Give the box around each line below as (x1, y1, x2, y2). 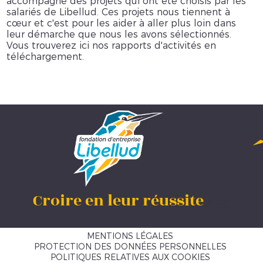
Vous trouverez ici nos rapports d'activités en (6, 40, 217, 52)
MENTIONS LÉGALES (87, 230, 173, 241)
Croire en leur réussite (33, 188, 204, 213)
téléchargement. (6, 51, 85, 63)
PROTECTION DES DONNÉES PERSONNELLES (33, 241, 227, 252)
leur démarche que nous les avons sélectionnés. (6, 29, 232, 41)
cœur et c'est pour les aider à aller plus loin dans (6, 18, 237, 29)
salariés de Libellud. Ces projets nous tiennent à (6, 6, 231, 18)
